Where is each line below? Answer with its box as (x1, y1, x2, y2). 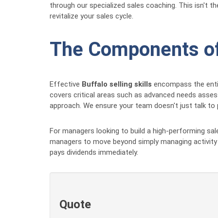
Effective (50, 80, 82, 89)
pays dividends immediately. (50, 148, 138, 157)
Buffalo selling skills (82, 80, 152, 89)
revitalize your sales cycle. (50, 12, 133, 20)
